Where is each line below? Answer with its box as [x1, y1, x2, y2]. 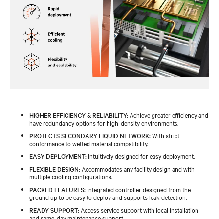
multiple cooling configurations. [29, 172, 112, 181]
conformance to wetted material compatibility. [29, 138, 148, 148]
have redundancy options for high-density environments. [29, 118, 178, 127]
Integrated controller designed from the [86, 184, 191, 194]
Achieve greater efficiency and [128, 110, 208, 119]
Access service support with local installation [79, 205, 198, 214]
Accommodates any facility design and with [80, 164, 195, 173]
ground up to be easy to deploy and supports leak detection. [29, 192, 187, 201]
